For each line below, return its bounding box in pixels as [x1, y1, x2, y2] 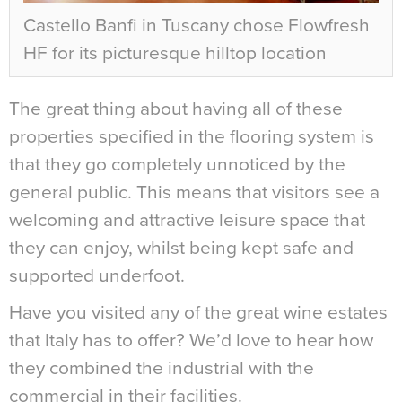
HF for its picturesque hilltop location [23, 42, 327, 66]
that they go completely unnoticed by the [9, 153, 345, 177]
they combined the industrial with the [9, 357, 314, 380]
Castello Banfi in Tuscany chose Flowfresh [23, 14, 370, 38]
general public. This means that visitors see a [9, 181, 380, 205]
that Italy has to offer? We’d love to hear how [9, 329, 373, 353]
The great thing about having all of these [9, 98, 343, 121]
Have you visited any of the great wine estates [9, 301, 388, 325]
